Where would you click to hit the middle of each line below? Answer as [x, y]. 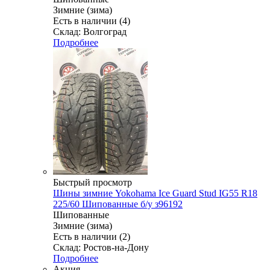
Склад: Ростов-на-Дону [101, 247]
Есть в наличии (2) [92, 236]
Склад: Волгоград [90, 31]
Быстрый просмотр [93, 182]
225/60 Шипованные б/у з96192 [118, 204]
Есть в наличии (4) [92, 20]
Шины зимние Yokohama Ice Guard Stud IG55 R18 [155, 193]
